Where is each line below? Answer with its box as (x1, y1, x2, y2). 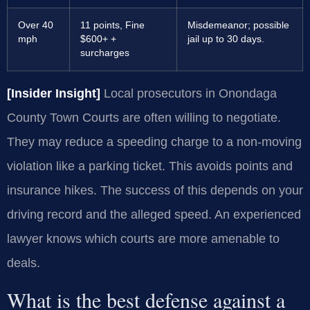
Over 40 (18, 20, 53, 31)
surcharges (80, 48, 129, 59)
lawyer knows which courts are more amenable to (7, 232, 280, 246)
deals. (7, 256, 40, 271)
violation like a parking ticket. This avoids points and (7, 159, 293, 174)
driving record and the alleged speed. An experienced (7, 208, 301, 222)
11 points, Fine (80, 20, 145, 31)
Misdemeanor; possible (188, 20, 289, 31)
